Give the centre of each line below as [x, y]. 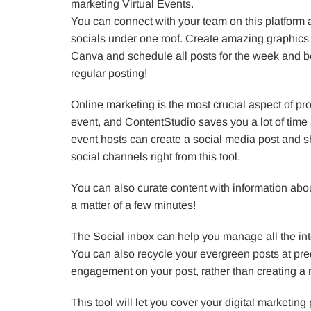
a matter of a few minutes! [133, 205]
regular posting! [109, 73]
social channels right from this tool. [155, 156]
